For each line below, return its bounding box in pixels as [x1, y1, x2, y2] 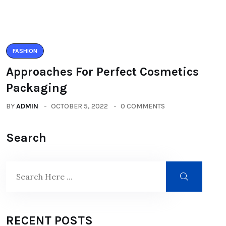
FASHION [13, 47, 37, 55]
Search [6, 131, 46, 145]
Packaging [6, 81, 67, 95]
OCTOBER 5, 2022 [51, 102, 108, 111]
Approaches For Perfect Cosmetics [6, 65, 199, 79]
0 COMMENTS [121, 102, 165, 111]
